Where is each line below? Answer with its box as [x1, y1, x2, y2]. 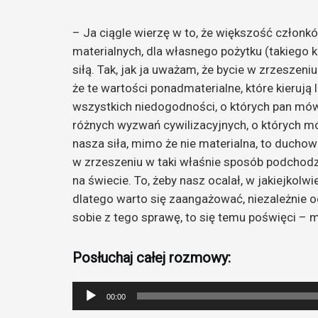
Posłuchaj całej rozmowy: [72, 248, 231, 266]
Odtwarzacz [72, 283, 131, 297]
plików [72, 301, 104, 315]
